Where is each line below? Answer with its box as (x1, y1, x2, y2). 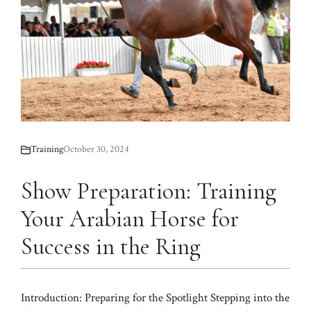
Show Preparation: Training (21, 177, 276, 206)
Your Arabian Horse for (21, 205, 239, 234)
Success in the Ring (21, 233, 201, 262)
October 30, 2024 (63, 143, 129, 156)
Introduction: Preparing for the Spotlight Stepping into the (21, 290, 289, 306)
